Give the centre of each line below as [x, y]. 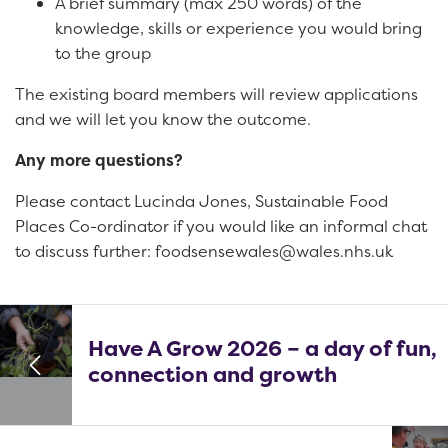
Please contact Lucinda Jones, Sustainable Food [201, 201]
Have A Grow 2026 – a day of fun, [262, 348]
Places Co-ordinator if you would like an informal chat [221, 226]
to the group [103, 53]
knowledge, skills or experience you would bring [238, 28]
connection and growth [212, 374]
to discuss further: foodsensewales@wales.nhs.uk [204, 251]
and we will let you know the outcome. [163, 119]
